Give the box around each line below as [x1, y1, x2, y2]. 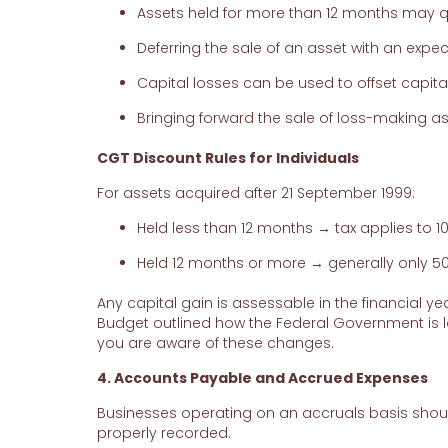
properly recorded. [96, 423, 231, 444]
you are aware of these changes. [96, 333, 334, 354]
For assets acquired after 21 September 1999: [96, 183, 415, 204]
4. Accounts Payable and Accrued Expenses [96, 368, 428, 389]
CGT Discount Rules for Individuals [96, 148, 359, 169]
